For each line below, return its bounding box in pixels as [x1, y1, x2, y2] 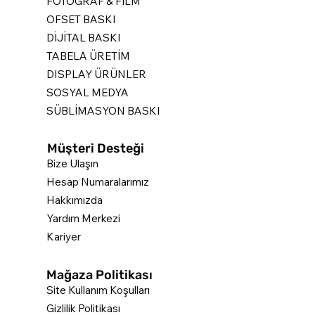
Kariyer [46, 230, 82, 244]
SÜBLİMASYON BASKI [46, 103, 161, 117]
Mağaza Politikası [46, 266, 153, 283]
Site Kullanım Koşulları [46, 283, 150, 297]
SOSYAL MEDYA [46, 85, 129, 99]
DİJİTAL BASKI [46, 30, 122, 44]
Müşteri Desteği [47, 141, 145, 157]
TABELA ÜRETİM [46, 49, 131, 63]
